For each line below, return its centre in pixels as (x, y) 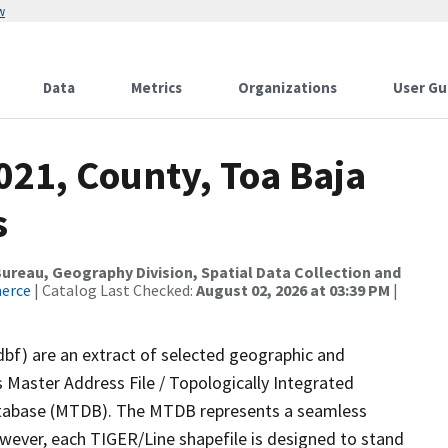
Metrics (156, 87)
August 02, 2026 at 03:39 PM (293, 290)
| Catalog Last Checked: (113, 290)
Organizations (287, 87)
